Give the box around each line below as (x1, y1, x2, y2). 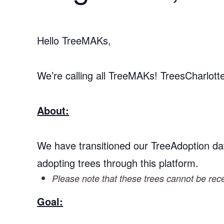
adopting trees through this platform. (37, 155, 199, 170)
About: (37, 103, 69, 117)
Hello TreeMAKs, (37, 33, 111, 47)
